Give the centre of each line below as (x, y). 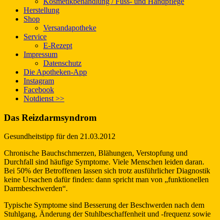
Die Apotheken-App (55, 72)
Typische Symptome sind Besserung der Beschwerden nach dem (104, 205)
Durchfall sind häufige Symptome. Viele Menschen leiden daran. (104, 162)
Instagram (39, 81)
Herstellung (41, 10)
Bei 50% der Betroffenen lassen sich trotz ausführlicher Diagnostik (107, 171)
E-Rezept (58, 45)
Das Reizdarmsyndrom (50, 117)
